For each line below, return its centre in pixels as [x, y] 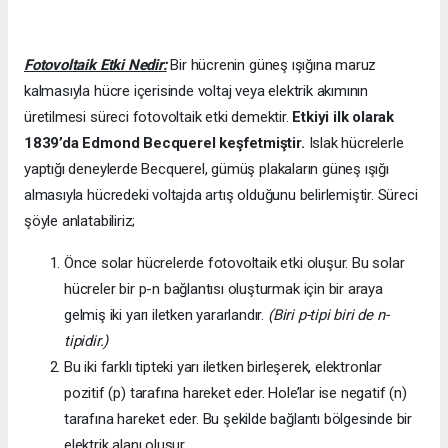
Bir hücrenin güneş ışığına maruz [271, 64]
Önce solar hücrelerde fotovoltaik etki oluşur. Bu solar [234, 262]
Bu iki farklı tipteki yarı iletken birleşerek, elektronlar [223, 366]
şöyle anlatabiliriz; [80, 220]
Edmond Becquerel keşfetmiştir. [193, 142]
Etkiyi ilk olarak [343, 116]
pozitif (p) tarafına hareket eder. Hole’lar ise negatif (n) [235, 392]
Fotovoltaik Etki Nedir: [95, 64]
